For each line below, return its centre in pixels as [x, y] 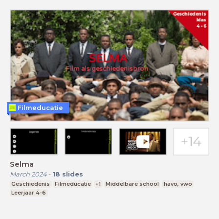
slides [73, 174]
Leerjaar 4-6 [29, 193]
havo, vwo [178, 184]
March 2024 [28, 174]
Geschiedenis [31, 184]
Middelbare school [132, 184]
